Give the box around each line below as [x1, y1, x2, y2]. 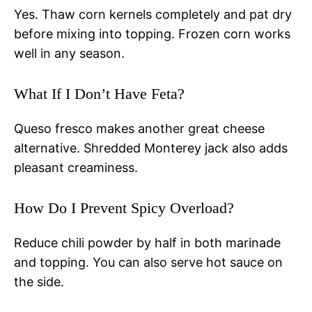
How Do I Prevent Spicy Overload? [14, 198, 234, 217]
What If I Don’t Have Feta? [14, 84, 185, 102]
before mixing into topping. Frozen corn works [14, 26, 290, 41]
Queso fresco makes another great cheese [14, 120, 265, 136]
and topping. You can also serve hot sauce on [14, 254, 283, 270]
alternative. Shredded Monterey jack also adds [14, 140, 288, 155]
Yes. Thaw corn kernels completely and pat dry [14, 6, 292, 22]
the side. [14, 274, 64, 289]
